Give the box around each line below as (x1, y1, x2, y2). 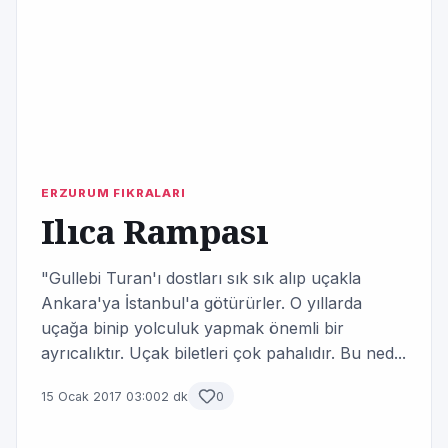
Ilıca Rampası (41, 208, 269, 254)
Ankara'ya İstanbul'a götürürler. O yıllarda (41, 293, 362, 313)
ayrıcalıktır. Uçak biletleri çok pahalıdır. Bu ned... (41, 343, 406, 363)
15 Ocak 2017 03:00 (41, 388, 161, 404)
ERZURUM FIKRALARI (41, 186, 186, 200)
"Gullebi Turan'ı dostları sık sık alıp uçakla (41, 268, 361, 288)
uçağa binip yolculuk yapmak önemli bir (41, 318, 344, 338)
